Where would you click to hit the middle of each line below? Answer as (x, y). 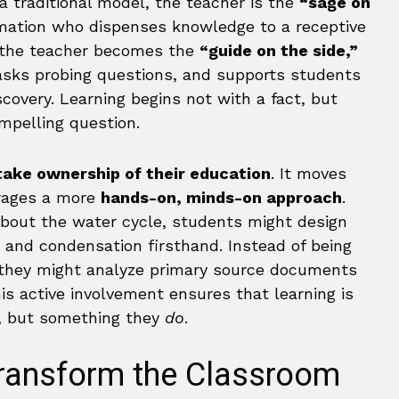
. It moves (309, 173)
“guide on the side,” (279, 50)
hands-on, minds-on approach (221, 197)
